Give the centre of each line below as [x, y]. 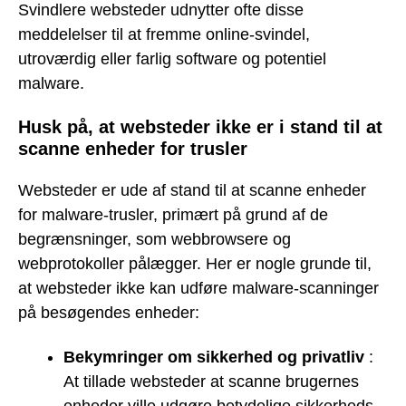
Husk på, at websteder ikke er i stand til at [200, 126]
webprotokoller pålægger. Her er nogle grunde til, [195, 264]
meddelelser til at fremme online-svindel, [164, 35]
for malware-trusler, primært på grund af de [173, 215]
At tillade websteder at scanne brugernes [211, 381]
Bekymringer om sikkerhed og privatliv [214, 357]
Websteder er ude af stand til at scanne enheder [192, 191]
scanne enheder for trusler [133, 148]
